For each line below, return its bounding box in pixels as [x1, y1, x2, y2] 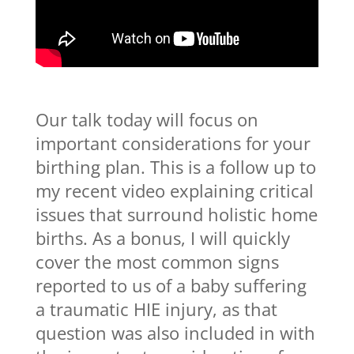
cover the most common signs [35, 250, 279, 274]
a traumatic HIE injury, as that [35, 297, 277, 322]
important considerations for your [35, 131, 311, 156]
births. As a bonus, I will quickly [35, 226, 290, 250]
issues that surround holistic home [35, 202, 318, 227]
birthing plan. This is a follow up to [35, 155, 316, 179]
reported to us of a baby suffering [35, 273, 307, 298]
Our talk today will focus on [35, 107, 258, 132]
